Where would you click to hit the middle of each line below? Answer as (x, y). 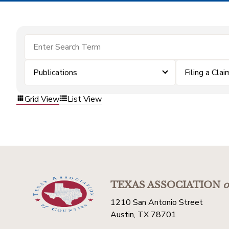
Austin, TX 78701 (143, 215)
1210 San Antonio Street (157, 202)
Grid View (42, 99)
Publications (55, 73)
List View (85, 99)
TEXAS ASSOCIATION (165, 185)
